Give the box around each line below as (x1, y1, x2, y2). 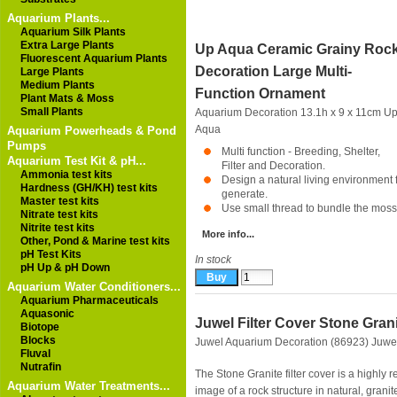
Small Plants (20, 105, 83, 118)
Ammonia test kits (20, 168, 113, 181)
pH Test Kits (20, 248, 82, 261)
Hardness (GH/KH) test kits (20, 182, 158, 194)
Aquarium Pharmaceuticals (20, 294, 159, 307)
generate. (222, 188, 268, 200)
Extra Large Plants (20, 39, 114, 51)
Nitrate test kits (20, 208, 98, 221)
